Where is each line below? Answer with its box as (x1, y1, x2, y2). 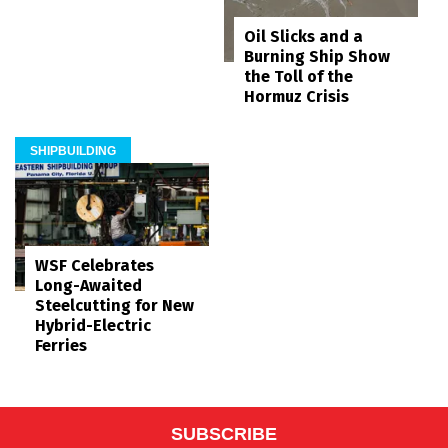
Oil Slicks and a (244, 27, 363, 47)
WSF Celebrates (35, 255, 154, 275)
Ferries (35, 335, 87, 355)
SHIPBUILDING (30, 144, 116, 159)
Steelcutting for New (35, 295, 194, 315)
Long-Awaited (35, 275, 142, 295)
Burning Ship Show (244, 47, 390, 67)
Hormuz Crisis (244, 87, 349, 107)
